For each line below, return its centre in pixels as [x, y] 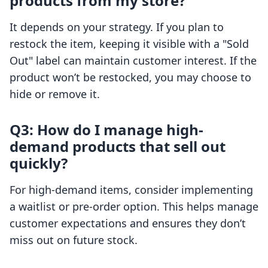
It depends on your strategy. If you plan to [117, 27]
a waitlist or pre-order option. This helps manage [134, 207]
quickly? [39, 163]
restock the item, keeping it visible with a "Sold [129, 44]
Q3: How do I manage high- [106, 130]
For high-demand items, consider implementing [131, 190]
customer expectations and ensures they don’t [128, 223]
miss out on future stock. [74, 240]
